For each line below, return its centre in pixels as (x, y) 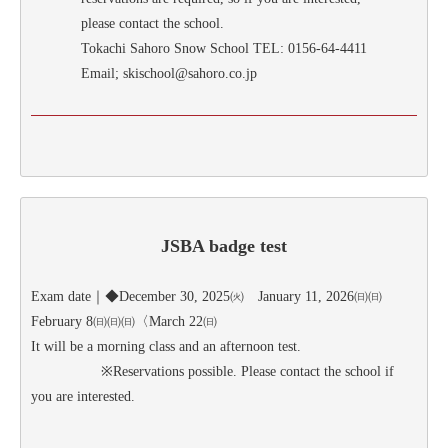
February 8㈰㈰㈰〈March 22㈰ (124, 321)
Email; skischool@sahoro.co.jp (169, 73)
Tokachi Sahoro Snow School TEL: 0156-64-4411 (224, 48)
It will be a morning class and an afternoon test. (166, 346)
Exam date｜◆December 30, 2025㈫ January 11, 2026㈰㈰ (213, 296)
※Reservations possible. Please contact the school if (212, 371)
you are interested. (83, 396)
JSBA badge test (224, 245)
